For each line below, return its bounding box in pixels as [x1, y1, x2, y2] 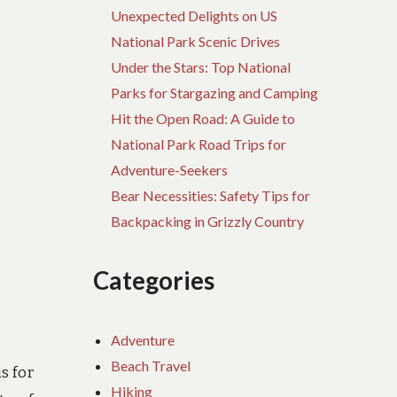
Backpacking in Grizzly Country [111, 213, 305, 230]
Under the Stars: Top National [111, 58, 292, 76]
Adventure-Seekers [111, 161, 229, 179]
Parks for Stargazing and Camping [111, 84, 319, 102]
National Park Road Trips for [111, 136, 287, 153]
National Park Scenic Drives [111, 33, 281, 51]
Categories [93, 265, 215, 295]
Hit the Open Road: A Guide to [111, 110, 296, 128]
